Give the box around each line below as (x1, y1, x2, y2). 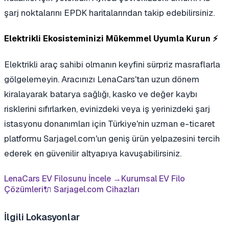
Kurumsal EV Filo (121, 173, 185, 185)
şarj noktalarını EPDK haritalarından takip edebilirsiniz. (4, 7, 215, 19)
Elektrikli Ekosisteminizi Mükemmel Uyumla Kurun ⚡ (4, 33, 218, 44)
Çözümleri (4, 184, 43, 195)
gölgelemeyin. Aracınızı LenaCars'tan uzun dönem (4, 74, 199, 85)
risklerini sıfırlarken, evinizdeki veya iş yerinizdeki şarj (4, 103, 210, 115)
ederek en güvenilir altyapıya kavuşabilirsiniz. (4, 148, 181, 159)
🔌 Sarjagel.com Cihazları (43, 184, 140, 195)
